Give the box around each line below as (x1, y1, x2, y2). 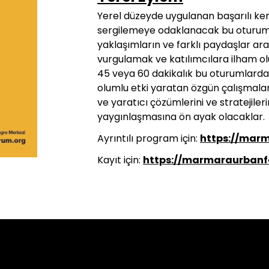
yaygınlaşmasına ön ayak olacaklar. (97, 110, 265, 124)
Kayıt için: (97, 153, 143, 167)
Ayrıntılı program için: (97, 131, 200, 145)
